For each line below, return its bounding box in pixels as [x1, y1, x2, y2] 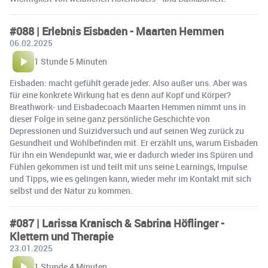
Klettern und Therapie [10, 229, 114, 244]
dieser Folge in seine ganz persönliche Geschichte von [10, 113, 210, 125]
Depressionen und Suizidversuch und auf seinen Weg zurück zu [10, 125, 244, 137]
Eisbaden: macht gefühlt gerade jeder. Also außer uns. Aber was [10, 77, 247, 89]
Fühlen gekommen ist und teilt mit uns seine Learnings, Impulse [10, 161, 247, 173]
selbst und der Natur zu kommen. [10, 185, 133, 197]
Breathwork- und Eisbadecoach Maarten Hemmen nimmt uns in [10, 101, 246, 113]
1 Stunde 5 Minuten [34, 56, 107, 68]
